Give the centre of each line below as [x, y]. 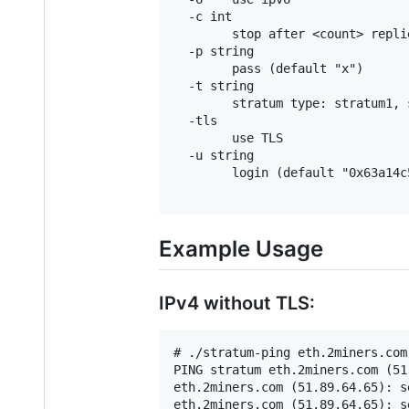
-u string [214, 155]
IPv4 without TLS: [237, 304]
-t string [214, 85]
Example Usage [241, 248]
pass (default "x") [268, 68]
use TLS [228, 137]
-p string [214, 51]
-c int [203, 16]
